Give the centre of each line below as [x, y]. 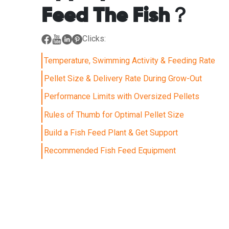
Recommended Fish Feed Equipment [110, 151]
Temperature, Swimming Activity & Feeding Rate [130, 60]
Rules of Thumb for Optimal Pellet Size [114, 114]
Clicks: [94, 38]
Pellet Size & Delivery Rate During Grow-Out [123, 78]
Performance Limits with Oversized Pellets [122, 97]
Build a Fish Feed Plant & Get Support [111, 133]
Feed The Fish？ [116, 16]
